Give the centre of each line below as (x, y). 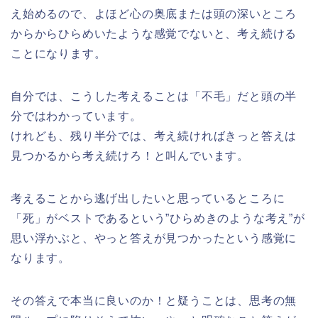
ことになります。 (59, 54)
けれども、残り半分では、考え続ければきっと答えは (154, 136)
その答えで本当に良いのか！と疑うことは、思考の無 (154, 301)
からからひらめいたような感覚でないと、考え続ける (154, 34)
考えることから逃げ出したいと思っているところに (148, 199)
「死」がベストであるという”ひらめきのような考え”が (158, 219)
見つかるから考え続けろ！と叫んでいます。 (130, 156)
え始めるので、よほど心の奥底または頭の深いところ (154, 14)
